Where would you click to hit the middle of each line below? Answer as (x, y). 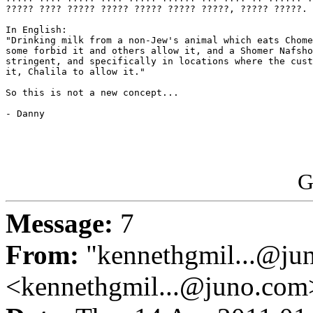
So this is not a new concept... (92, 93)
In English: (36, 30)
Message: (59, 224)
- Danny (25, 114)
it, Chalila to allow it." (75, 72)
